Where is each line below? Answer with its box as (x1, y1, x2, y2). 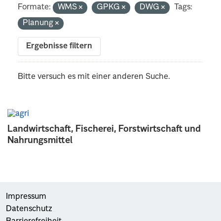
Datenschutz (6, 205, 52, 213)
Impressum (6, 192, 46, 201)
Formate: (18, 3, 51, 11)
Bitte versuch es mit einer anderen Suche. (18, 73, 171, 81)
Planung (23, 19, 56, 27)
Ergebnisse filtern (26, 42, 93, 50)
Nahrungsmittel (7, 136, 73, 145)
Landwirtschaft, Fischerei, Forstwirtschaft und (7, 124, 201, 134)
